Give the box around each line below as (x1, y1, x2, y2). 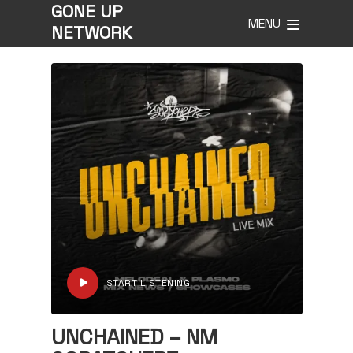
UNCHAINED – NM (50, 324, 217, 351)
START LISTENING (106, 276, 190, 289)
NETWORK (50, 21, 132, 43)
